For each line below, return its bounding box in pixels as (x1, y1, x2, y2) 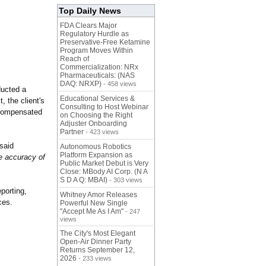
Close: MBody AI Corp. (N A (60, 167, 147, 176)
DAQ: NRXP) (60, 80, 102, 88)
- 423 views (84, 128, 119, 136)
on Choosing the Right (60, 111, 132, 120)
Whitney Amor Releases (60, 191, 137, 199)
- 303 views (107, 176, 142, 184)
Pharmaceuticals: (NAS (60, 71, 135, 80)
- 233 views (77, 255, 112, 262)
